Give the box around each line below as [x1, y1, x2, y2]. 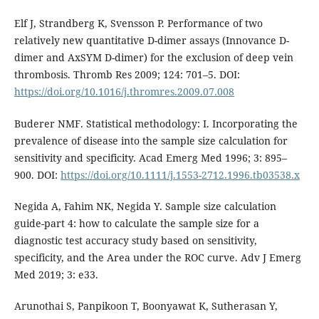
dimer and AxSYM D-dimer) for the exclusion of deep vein [14, 51, 293, 65]
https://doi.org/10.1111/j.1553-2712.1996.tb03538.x [60, 167, 300, 182]
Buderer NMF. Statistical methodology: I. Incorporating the [14, 116, 298, 130]
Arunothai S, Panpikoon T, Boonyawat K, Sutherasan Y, [14, 298, 278, 313]
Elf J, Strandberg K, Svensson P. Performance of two [14, 16, 263, 31]
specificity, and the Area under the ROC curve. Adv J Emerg [14, 250, 301, 264]
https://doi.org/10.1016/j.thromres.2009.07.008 [14, 85, 234, 99]
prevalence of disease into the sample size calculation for [14, 133, 288, 147]
